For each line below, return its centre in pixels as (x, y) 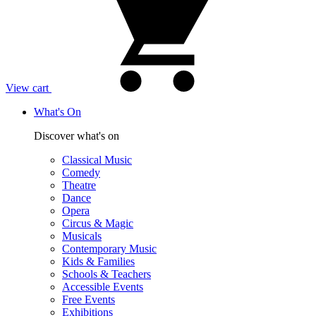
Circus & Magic (98, 223)
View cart (27, 88)
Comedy (81, 172)
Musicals (82, 236)
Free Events (89, 299)
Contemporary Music (109, 249)
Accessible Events (103, 287)
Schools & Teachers (107, 274)
